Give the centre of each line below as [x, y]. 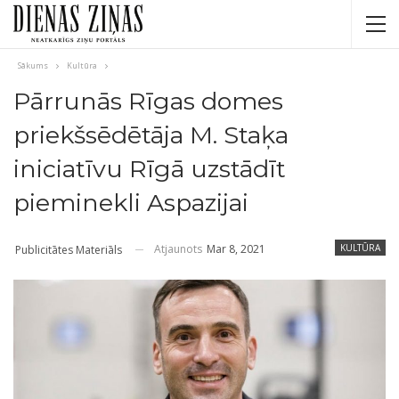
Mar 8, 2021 [236, 249]
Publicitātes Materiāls [69, 249]
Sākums [33, 65]
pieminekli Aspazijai [131, 203]
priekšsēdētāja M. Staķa [151, 135]
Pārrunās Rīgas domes [148, 101]
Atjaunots [179, 249]
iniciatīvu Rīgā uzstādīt [150, 169]
